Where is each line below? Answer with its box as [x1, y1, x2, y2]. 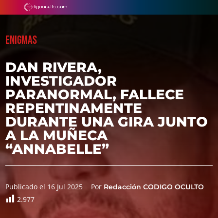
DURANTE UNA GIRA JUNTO [5, 113, 208, 130]
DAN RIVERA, [5, 59, 102, 75]
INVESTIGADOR [5, 73, 117, 89]
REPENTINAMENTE [5, 100, 143, 116]
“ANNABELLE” [5, 141, 109, 157]
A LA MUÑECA [5, 127, 108, 144]
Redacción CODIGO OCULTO [104, 182, 204, 191]
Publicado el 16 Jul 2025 [5, 182, 83, 191]
